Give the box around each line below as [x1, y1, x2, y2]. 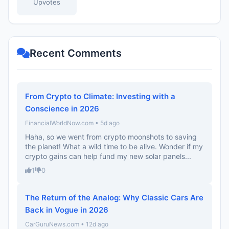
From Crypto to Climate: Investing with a [25, 91, 175, 101]
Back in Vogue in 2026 [25, 205, 108, 215]
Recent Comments [30, 47, 122, 59]
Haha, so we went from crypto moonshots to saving [25, 132, 197, 141]
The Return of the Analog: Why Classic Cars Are [25, 193, 203, 202]
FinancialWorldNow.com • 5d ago [25, 119, 120, 127]
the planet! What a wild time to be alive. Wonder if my [25, 142, 203, 151]
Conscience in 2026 [25, 104, 99, 113]
